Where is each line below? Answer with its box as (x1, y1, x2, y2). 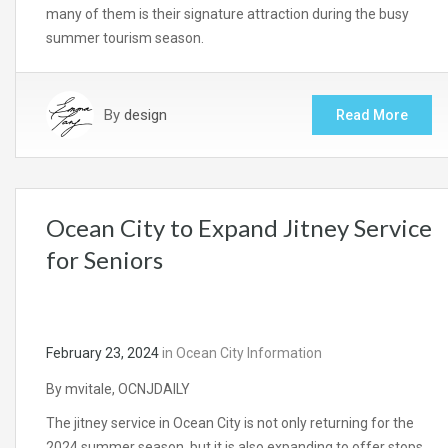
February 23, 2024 (46, 345, 159, 362)
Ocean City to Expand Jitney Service (46, 213, 432, 243)
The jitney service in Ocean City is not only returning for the (46, 415, 414, 432)
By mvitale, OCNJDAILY (46, 381, 190, 398)
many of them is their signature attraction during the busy (46, 6, 409, 23)
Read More (336, 107, 408, 124)
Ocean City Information (176, 345, 322, 362)
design (124, 106, 167, 125)
